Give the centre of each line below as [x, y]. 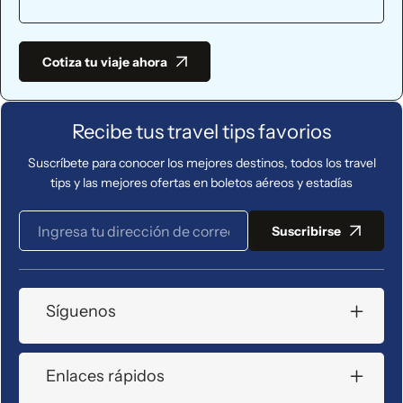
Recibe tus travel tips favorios [201, 132]
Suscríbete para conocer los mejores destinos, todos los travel [201, 163]
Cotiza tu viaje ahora [105, 62]
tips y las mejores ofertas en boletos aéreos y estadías [201, 183]
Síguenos [81, 312]
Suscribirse [306, 231]
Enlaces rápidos [105, 376]
